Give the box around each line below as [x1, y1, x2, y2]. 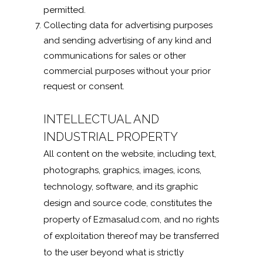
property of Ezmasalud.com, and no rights [43, 214, 219, 225]
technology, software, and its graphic [43, 181, 198, 192]
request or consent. [43, 81, 124, 92]
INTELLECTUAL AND [43, 112, 159, 126]
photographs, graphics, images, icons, [43, 165, 201, 176]
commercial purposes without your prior [43, 66, 211, 76]
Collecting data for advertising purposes [43, 20, 213, 31]
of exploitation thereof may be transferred [43, 231, 219, 241]
